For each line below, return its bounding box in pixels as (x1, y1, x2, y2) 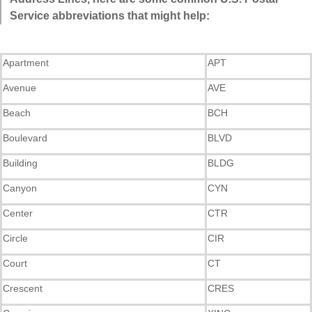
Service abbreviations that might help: (10, 10, 210, 22)
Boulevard (3, 132, 47, 143)
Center (3, 208, 33, 219)
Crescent (3, 283, 42, 294)
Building (3, 157, 38, 169)
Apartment (3, 57, 49, 68)
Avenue (3, 82, 36, 93)
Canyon (3, 182, 37, 194)
